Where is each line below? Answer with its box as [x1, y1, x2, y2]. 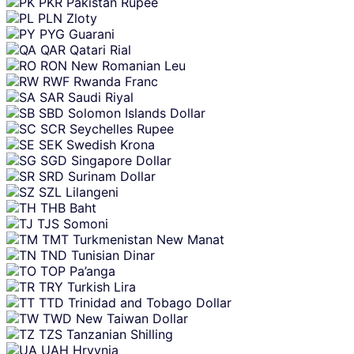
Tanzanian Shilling [66, 326, 173, 343]
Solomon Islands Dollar [68, 105, 205, 122]
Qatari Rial [70, 42, 131, 58]
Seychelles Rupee [70, 121, 174, 137]
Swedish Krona [66, 137, 155, 153]
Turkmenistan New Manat [73, 232, 224, 248]
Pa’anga [70, 263, 115, 280]
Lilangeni [66, 184, 119, 201]
